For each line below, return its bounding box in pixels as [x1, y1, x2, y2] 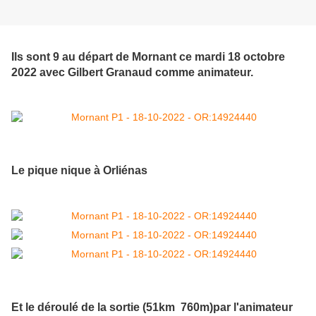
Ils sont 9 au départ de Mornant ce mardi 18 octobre [11, 49, 285, 63]
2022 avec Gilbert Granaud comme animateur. [11, 65, 253, 78]
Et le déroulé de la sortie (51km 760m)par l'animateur [11, 300, 293, 314]
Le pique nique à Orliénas [11, 164, 147, 177]
